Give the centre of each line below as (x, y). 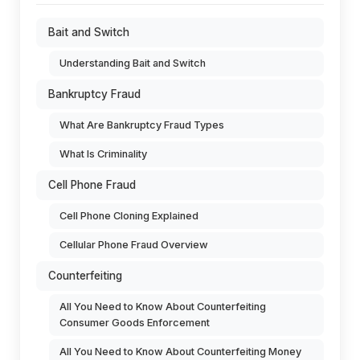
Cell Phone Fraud (92, 185)
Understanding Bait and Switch (133, 63)
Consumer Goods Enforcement (135, 323)
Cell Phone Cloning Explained (129, 216)
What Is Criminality (103, 154)
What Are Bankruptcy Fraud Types (142, 125)
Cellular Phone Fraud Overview (134, 245)
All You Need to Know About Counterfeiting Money (180, 352)
